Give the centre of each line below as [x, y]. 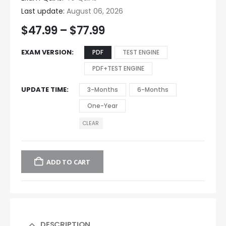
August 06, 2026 [94, 11]
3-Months [103, 89]
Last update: [43, 11]
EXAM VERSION [46, 52]
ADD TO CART [69, 162]
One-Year [102, 105]
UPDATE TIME [44, 89]
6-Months [153, 89]
